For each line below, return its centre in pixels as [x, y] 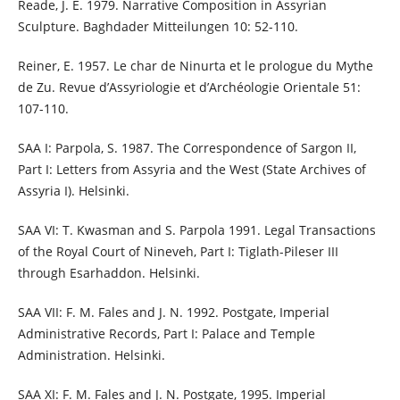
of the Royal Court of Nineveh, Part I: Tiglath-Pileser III [178, 251]
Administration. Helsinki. [91, 354]
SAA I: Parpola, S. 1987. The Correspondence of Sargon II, [187, 147]
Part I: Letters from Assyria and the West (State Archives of [192, 169]
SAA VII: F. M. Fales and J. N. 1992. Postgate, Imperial [173, 312]
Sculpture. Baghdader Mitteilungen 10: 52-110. [158, 26]
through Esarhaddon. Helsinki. [108, 272]
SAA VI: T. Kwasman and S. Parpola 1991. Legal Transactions [196, 229]
